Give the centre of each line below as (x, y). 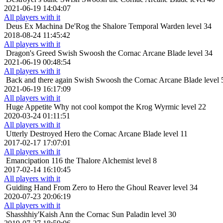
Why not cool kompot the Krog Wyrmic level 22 (130, 107)
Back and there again (39, 80)
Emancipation (28, 161)
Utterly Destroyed (34, 134)
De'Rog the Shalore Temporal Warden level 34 (138, 26)
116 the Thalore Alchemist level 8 (104, 161)
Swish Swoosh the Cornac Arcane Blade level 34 (135, 53)
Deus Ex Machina (34, 26)
